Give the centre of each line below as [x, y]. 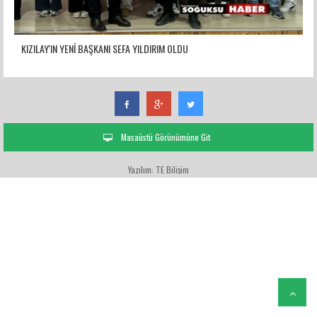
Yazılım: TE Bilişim [158, 170]
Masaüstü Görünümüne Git [165, 137]
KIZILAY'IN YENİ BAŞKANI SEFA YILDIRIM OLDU [105, 49]
